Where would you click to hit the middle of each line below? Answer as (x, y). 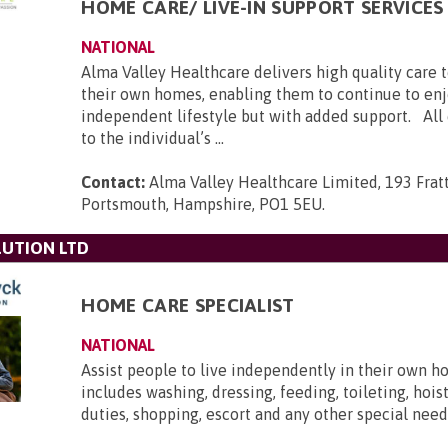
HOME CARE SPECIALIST (188, 305)
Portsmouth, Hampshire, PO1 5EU (202, 204)
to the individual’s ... (153, 138)
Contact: (113, 182)
